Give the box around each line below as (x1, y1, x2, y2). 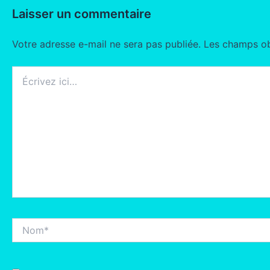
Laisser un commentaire (12, 7, 151, 22)
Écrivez (11, 66, 40, 77)
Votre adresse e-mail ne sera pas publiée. (12, 38, 201, 51)
